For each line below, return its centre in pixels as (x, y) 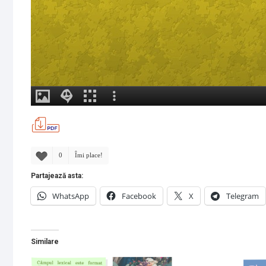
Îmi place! (89, 155)
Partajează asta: (57, 175)
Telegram (243, 196)
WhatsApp (71, 196)
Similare (45, 241)
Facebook (139, 196)
